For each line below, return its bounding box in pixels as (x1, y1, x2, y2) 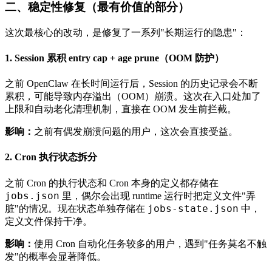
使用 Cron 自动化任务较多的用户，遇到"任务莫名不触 (34, 238, 267, 249)
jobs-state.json (148, 202, 239, 214)
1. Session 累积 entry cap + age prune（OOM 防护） (5, 52, 224, 63)
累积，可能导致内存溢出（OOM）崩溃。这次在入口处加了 (5, 91, 261, 102)
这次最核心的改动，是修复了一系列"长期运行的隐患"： (5, 27, 246, 38)
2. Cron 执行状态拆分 (5, 152, 97, 163)
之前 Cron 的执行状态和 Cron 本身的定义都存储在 (5, 177, 219, 188)
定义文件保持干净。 (5, 216, 92, 226)
